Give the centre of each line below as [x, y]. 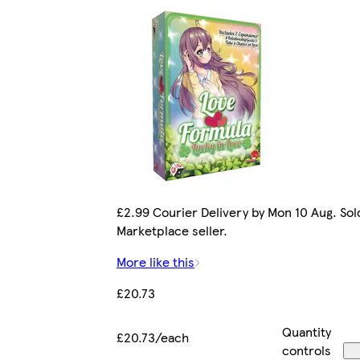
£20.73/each [153, 337]
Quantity [307, 332]
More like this [155, 262]
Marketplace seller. [172, 231]
